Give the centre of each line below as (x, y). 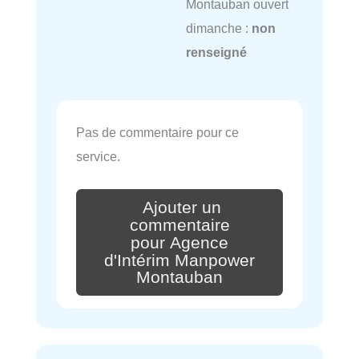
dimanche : (218, 28)
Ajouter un (182, 207)
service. (98, 157)
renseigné (216, 52)
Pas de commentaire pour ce (157, 133)
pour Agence (179, 242)
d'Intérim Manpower (179, 260)
